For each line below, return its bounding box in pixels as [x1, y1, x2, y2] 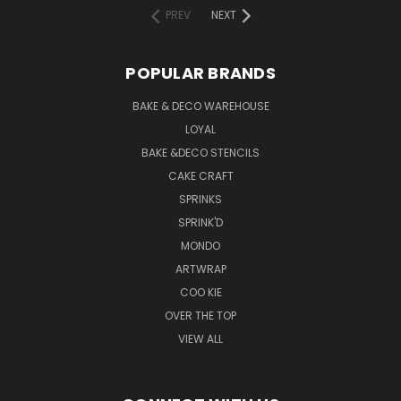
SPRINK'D [178, 214, 223, 230]
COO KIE [179, 284, 222, 300]
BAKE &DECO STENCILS [141, 144, 260, 160]
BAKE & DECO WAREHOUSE [132, 98, 269, 114]
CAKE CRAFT [167, 167, 234, 183]
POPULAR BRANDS [125, 61, 276, 84]
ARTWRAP [175, 260, 226, 277]
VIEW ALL [178, 330, 223, 346]
